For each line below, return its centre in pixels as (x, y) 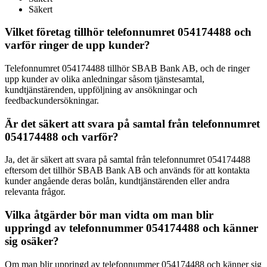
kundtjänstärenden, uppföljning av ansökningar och (101, 90)
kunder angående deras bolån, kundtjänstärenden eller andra (117, 181)
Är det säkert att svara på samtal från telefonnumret (132, 123)
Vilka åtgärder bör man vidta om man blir (109, 215)
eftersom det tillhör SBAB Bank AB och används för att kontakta (127, 170)
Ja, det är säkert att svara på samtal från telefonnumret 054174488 (128, 160)
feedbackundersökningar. (52, 101)
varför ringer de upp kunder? (77, 45)
